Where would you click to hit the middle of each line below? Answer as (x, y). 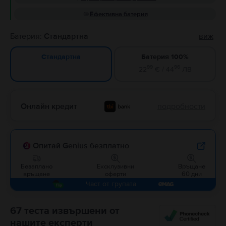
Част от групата (111, 184)
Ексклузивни (115, 166)
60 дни (192, 174)
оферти (115, 174)
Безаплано (37, 166)
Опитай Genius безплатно (81, 146)
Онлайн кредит (49, 106)
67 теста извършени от (65, 211)
